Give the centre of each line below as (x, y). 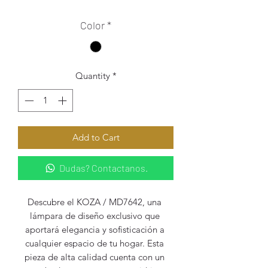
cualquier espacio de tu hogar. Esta (95, 243)
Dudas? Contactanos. (103, 168)
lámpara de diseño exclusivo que (95, 215)
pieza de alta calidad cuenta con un (95, 257)
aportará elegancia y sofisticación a (95, 229)
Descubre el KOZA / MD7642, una (95, 202)
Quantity (92, 75)
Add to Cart (96, 138)
